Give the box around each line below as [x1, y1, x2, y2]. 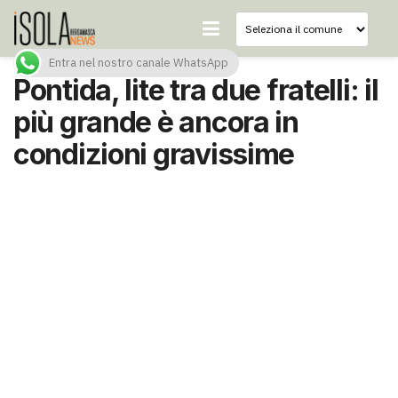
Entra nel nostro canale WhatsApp [49, 55, 228, 70]
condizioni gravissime [13, 137, 295, 171]
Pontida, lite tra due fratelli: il [13, 73, 378, 107]
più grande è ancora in [13, 105, 298, 139]
